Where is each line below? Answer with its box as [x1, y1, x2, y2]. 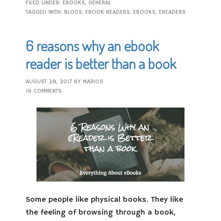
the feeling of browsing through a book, [26, 208, 176, 218]
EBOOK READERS [85, 8, 130, 16]
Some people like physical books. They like [26, 195, 184, 205]
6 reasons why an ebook [26, 36, 159, 55]
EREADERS [159, 8, 186, 16]
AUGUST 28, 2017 [26, 78, 73, 85]
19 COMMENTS [26, 87, 62, 95]
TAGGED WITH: [26, 8, 65, 16]
